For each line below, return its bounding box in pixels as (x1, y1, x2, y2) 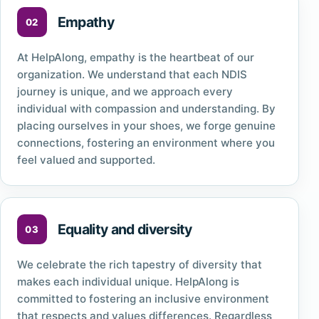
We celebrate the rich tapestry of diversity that (16, 257, 262, 271)
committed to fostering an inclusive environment (16, 291, 269, 305)
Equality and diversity (57, 220, 192, 238)
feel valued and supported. (16, 153, 155, 167)
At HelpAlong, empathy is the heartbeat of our (16, 51, 254, 64)
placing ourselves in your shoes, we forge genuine (16, 119, 276, 132)
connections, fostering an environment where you (16, 136, 275, 150)
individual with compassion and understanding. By (16, 102, 276, 115)
